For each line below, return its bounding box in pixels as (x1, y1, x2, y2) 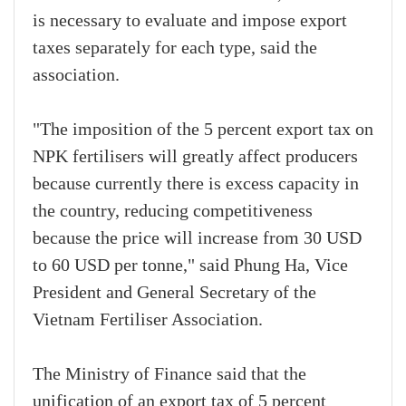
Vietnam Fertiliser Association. (33, 310, 263, 331)
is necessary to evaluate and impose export (33, 11, 347, 32)
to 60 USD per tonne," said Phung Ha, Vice (33, 256, 348, 276)
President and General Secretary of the (33, 283, 316, 304)
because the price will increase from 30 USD (33, 228, 362, 249)
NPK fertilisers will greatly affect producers (33, 147, 358, 168)
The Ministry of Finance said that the (33, 364, 306, 385)
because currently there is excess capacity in (33, 174, 359, 195)
